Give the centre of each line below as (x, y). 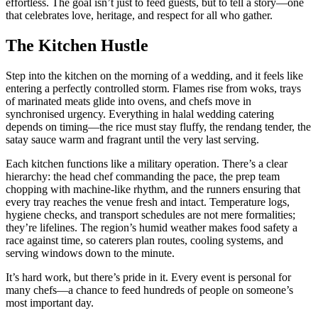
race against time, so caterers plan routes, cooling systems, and (144, 240)
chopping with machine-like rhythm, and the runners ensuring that (153, 189)
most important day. (50, 302)
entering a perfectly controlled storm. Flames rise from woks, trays (153, 88)
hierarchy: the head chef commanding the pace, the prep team (143, 176)
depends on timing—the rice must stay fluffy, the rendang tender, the (158, 126)
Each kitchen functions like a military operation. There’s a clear (147, 163)
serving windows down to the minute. (90, 253)
